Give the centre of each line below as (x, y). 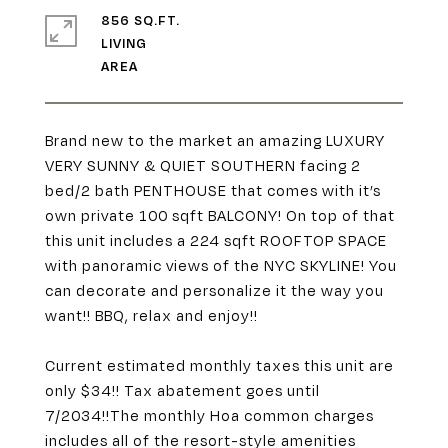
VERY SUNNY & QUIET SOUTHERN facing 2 (203, 165)
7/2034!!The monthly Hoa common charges (209, 415)
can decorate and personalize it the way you (214, 290)
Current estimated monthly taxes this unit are (219, 365)
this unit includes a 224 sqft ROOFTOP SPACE (216, 240)
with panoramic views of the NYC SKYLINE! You (221, 265)
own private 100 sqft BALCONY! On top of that (220, 215)
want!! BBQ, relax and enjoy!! (151, 315)
